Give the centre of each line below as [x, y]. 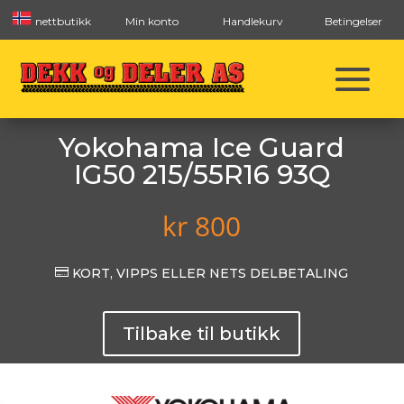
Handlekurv [252, 21]
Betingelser [353, 21]
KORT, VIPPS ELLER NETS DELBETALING [209, 273]
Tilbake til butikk [202, 334]
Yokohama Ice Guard [202, 147]
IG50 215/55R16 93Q [202, 174]
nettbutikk [61, 21]
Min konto [151, 21]
